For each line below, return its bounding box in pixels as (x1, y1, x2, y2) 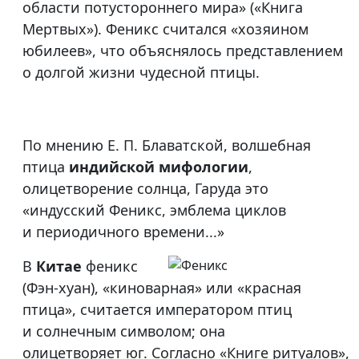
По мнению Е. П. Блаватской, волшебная (22, 135, 311, 155)
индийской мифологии (69, 157, 248, 177)
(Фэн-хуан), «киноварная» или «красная (22, 278, 301, 298)
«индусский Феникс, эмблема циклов (22, 200, 286, 220)
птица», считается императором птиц (22, 300, 292, 320)
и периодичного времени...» (22, 222, 224, 242)
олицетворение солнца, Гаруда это (22, 179, 268, 199)
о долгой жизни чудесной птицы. (22, 63, 260, 83)
